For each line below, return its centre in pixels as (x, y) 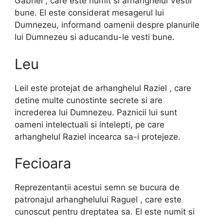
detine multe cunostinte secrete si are (89, 100)
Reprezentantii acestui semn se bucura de (97, 188)
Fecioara (43, 163)
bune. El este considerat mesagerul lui (89, 13)
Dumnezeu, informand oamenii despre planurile (107, 25)
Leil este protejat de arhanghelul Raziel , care (103, 88)
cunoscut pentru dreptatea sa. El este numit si (105, 212)
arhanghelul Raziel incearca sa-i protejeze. (98, 136)
